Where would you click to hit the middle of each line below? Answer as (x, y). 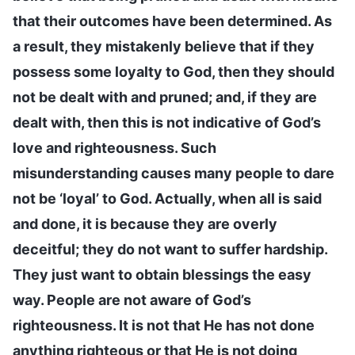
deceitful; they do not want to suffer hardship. (170, 249)
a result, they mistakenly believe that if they (164, 46)
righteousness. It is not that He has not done (164, 325)
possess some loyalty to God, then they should (174, 71)
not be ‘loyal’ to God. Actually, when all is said (167, 198)
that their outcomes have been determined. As (172, 21)
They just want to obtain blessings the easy (162, 274)
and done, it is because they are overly (145, 223)
